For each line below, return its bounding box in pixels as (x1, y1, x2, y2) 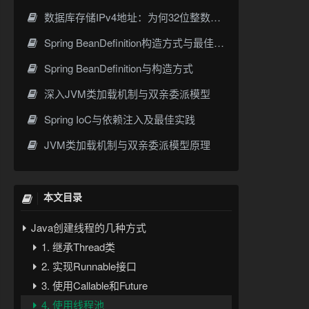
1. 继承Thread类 (38, 239, 115, 254)
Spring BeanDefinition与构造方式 (41, 60, 194, 75)
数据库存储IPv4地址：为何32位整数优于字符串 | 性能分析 (41, 9, 211, 24)
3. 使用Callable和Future (38, 277, 148, 292)
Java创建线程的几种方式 (28, 219, 146, 235)
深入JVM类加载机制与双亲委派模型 (41, 86, 211, 101)
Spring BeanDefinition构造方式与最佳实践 (41, 34, 215, 50)
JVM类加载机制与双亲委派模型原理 (41, 137, 211, 152)
